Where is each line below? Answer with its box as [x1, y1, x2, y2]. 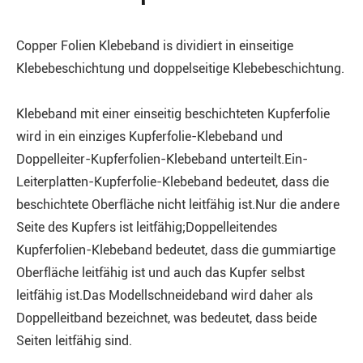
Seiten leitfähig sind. [16, 333, 132, 349]
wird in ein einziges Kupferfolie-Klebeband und [16, 129, 283, 145]
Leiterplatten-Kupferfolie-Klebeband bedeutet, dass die [16, 174, 329, 190]
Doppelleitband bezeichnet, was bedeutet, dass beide [16, 310, 317, 327]
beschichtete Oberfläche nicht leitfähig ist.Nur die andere [16, 197, 340, 213]
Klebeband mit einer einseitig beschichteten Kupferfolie [16, 106, 330, 122]
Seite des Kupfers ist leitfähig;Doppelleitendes [16, 220, 277, 236]
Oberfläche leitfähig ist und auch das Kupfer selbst [16, 265, 305, 281]
